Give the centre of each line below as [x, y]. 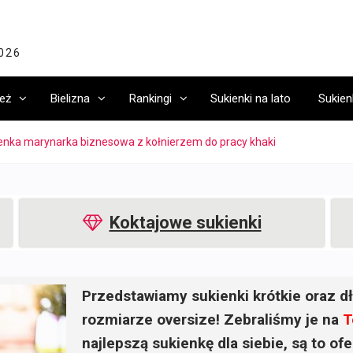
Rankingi [150, 98]
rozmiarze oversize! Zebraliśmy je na [212, 320]
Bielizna [70, 98]
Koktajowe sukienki [185, 223]
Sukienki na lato [251, 98]
